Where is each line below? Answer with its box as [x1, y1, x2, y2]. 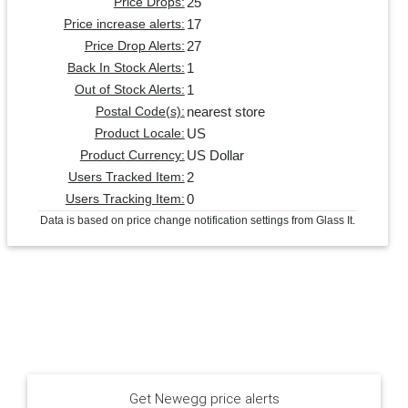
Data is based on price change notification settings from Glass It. [39, 213, 355, 227]
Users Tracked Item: [67, 169, 185, 184]
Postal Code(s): [95, 104, 185, 118]
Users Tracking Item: [65, 191, 185, 206]
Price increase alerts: [63, 16, 185, 31]
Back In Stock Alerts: [66, 60, 185, 75]
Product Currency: [79, 148, 185, 162]
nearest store [186, 103, 265, 119]
